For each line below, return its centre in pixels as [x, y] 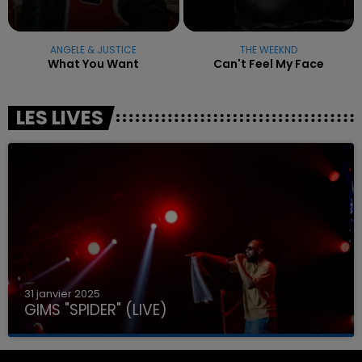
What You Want [94, 63]
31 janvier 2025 [62, 294]
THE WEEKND [268, 49]
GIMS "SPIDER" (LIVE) [96, 310]
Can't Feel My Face [268, 63]
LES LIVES [60, 117]
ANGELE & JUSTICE [94, 49]
